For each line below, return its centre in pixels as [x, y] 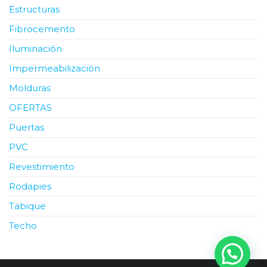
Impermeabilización [55, 68]
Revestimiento [42, 166]
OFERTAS [30, 107]
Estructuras [34, 9]
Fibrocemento [42, 29]
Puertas [27, 127]
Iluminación [35, 48]
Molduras [30, 88]
